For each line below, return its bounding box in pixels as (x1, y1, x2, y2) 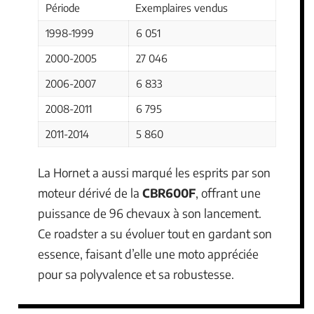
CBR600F (142, 185, 196, 201)
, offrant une (196, 185, 261, 201)
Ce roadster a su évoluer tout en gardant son (38, 226, 272, 242)
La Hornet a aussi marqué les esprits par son (38, 165, 271, 181)
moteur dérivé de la (38, 185, 142, 201)
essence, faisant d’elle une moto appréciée (38, 246, 259, 262)
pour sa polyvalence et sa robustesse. (38, 266, 234, 282)
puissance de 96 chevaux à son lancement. (38, 205, 261, 221)
